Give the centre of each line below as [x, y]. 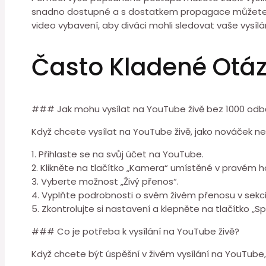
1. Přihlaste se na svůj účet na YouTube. [118, 154]
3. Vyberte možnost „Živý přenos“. [105, 182]
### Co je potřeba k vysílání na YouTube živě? [135, 232]
